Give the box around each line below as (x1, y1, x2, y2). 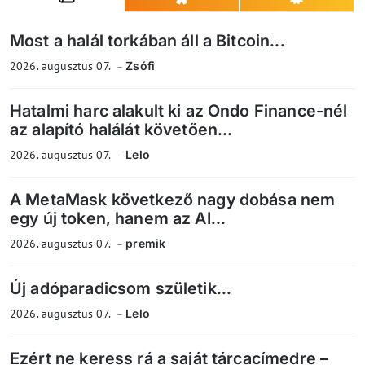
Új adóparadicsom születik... (10, 278, 232, 298)
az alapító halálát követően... (10, 119, 233, 139)
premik (125, 235, 166, 250)
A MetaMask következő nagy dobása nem (10, 189, 336, 209)
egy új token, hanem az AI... (10, 208, 226, 228)
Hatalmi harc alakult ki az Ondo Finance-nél (10, 100, 348, 121)
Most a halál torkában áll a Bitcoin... (10, 30, 285, 51)
